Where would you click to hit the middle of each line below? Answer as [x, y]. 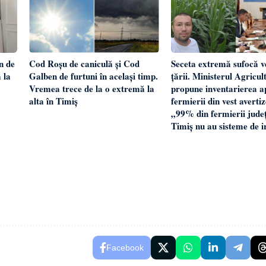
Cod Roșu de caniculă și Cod [85, 63]
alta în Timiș [54, 101]
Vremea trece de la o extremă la [92, 88]
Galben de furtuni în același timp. [94, 76]
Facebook [125, 247]
